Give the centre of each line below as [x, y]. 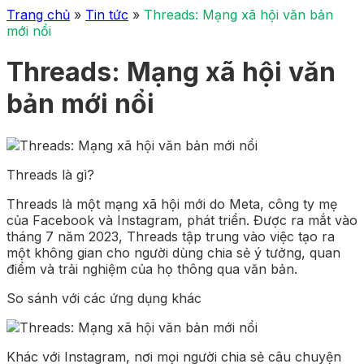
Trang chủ [38, 15]
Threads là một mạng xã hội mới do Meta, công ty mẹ [172, 204]
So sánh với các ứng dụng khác [104, 298]
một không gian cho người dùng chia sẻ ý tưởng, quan [173, 252]
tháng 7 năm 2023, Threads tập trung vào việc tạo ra [171, 236]
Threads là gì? [50, 174]
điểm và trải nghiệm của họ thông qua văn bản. [152, 269]
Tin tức [107, 15]
